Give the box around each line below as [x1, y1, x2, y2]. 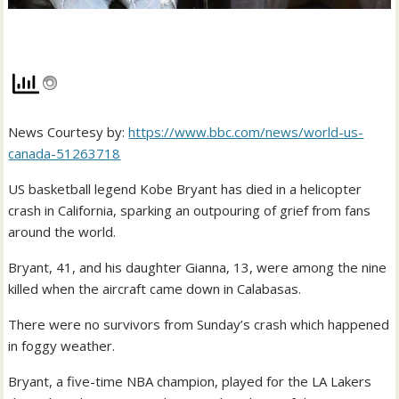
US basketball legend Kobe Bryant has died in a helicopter [8, 179, 362, 198]
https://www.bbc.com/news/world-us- [128, 122, 364, 141]
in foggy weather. [8, 336, 116, 354]
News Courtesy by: [8, 122, 129, 141]
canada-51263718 [8, 143, 121, 162]
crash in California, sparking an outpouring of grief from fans [8, 200, 371, 219]
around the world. [8, 222, 117, 240]
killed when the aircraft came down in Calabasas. [8, 279, 302, 297]
